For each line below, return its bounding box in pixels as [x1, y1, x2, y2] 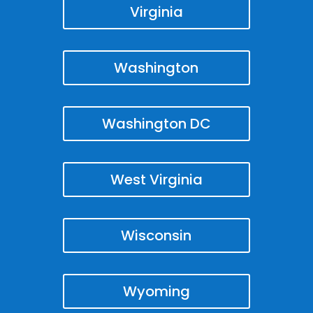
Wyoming [122, 281, 190, 301]
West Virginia [110, 169, 203, 189]
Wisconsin [121, 225, 192, 245]
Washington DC [101, 113, 211, 133]
